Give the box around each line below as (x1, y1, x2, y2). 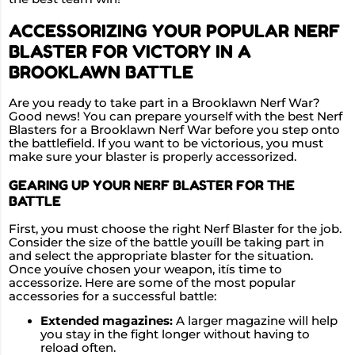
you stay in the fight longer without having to (40, 327, 310, 342)
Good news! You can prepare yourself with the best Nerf (9, 109, 342, 124)
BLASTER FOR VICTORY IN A (9, 40, 251, 62)
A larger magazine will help (173, 314, 338, 329)
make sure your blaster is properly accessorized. (9, 149, 296, 164)
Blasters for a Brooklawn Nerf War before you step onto (9, 122, 340, 137)
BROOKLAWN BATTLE (9, 61, 193, 82)
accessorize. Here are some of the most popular (9, 275, 296, 290)
